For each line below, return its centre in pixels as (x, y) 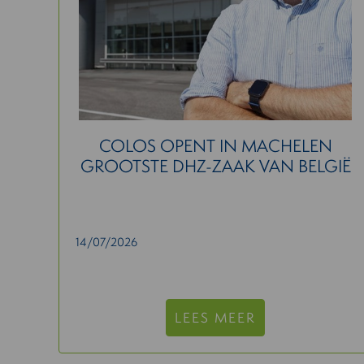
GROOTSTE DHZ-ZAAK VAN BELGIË (215, 166)
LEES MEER (216, 317)
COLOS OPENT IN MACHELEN (215, 146)
